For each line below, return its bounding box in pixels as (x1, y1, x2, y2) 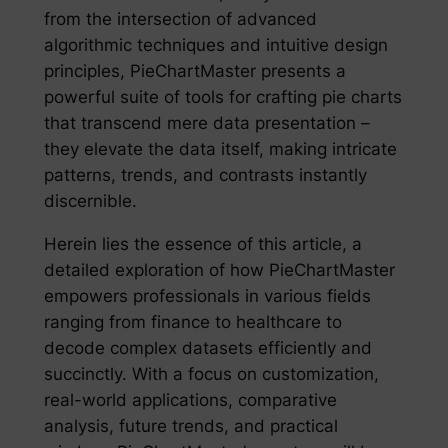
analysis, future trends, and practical (43, 415, 338, 436)
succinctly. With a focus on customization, (43, 363, 379, 384)
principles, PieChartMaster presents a (43, 60, 346, 81)
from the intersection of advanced (43, 8, 317, 29)
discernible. (43, 190, 137, 211)
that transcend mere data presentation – (43, 112, 370, 133)
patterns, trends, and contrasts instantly (43, 164, 367, 185)
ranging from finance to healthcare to (43, 311, 342, 332)
